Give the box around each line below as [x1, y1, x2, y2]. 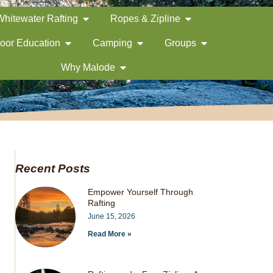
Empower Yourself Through [88, 187, 194, 197]
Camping [93, 38, 133, 48]
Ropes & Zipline [110, 13, 180, 24]
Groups [165, 38, 197, 48]
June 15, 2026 [88, 212, 136, 221]
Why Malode [60, 62, 115, 73]
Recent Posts [15, 162, 90, 175]
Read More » [88, 230, 132, 238]
